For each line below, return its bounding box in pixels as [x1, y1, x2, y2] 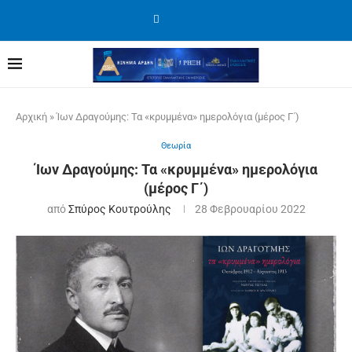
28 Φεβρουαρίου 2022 [194, 203, 306, 215]
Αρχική [16, 111, 47, 123]
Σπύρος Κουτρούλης [68, 203, 171, 215]
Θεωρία [161, 141, 191, 151]
